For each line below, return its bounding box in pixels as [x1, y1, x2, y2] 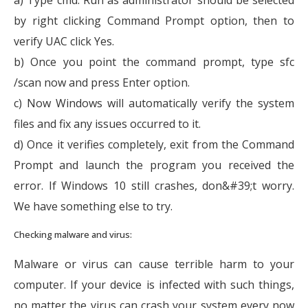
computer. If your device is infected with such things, [14, 276, 294, 292]
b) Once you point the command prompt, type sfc [14, 54, 294, 69]
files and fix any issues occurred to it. [14, 115, 201, 131]
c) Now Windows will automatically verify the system [14, 95, 294, 111]
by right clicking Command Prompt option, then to [14, 12, 294, 28]
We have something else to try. [14, 198, 173, 214]
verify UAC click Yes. [14, 33, 114, 49]
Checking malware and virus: [14, 228, 132, 241]
